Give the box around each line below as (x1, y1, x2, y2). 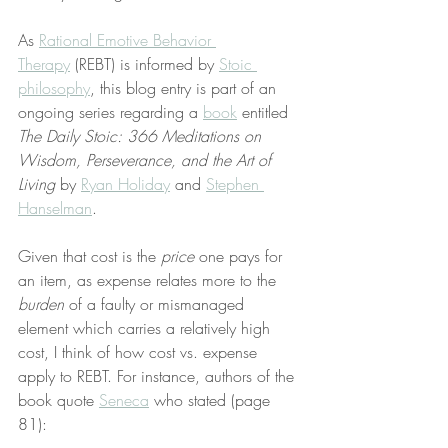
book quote (18, 389, 99, 411)
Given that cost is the (18, 245, 161, 267)
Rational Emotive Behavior (39, 29, 216, 51)
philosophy (18, 77, 90, 99)
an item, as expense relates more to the (18, 269, 281, 291)
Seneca (99, 389, 149, 411)
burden (18, 293, 64, 315)
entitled (237, 101, 293, 123)
